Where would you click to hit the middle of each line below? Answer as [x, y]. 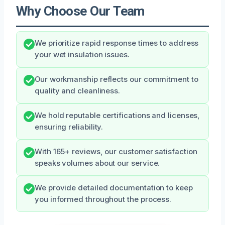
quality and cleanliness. [78, 91]
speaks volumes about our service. [97, 163]
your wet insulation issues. [82, 54]
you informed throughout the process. [103, 199]
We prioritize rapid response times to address [117, 43]
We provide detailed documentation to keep [114, 188]
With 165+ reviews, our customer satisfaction [116, 151]
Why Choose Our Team [80, 11]
